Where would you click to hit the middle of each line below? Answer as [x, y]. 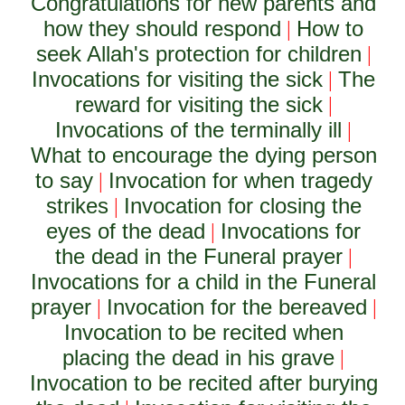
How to [330, 28]
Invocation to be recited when [203, 332]
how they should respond [163, 28]
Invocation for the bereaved [236, 307]
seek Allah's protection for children [198, 54]
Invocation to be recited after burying [203, 383]
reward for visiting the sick [198, 104]
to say [64, 180]
